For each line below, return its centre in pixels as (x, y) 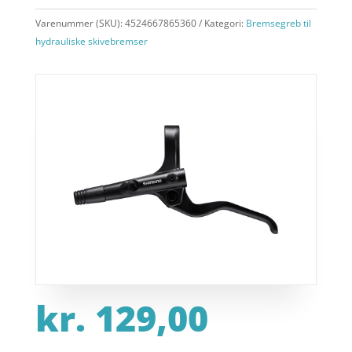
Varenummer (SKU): (80, 23)
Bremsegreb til (278, 23)
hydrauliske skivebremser (91, 41)
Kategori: (225, 23)
